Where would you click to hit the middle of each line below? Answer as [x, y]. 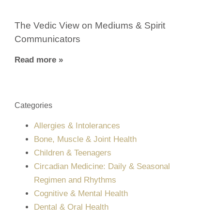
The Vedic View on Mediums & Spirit [90, 25]
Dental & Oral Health [71, 207]
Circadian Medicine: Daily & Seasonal [102, 166]
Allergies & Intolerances [77, 125]
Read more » [39, 60]
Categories [33, 105]
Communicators [47, 39]
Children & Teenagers [73, 153]
